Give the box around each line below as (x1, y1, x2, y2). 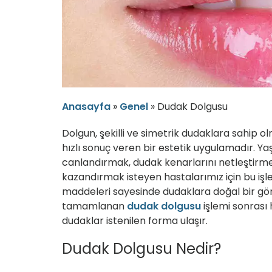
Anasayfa (62, 100, 110, 114)
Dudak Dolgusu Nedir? (62, 239, 221, 259)
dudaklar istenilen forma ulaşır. (62, 214, 208, 228)
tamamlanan (62, 199, 127, 214)
